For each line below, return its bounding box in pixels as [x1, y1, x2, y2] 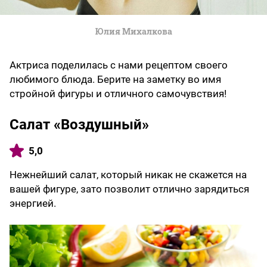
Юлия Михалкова [95, 25, 172, 37]
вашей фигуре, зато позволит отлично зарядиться [10, 182, 249, 195]
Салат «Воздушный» [10, 116, 149, 133]
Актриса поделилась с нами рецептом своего [10, 58, 228, 71]
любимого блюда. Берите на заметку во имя [10, 73, 221, 85]
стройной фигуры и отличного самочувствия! [10, 87, 226, 100]
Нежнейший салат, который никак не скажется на [10, 168, 247, 181]
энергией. [10, 197, 56, 209]
